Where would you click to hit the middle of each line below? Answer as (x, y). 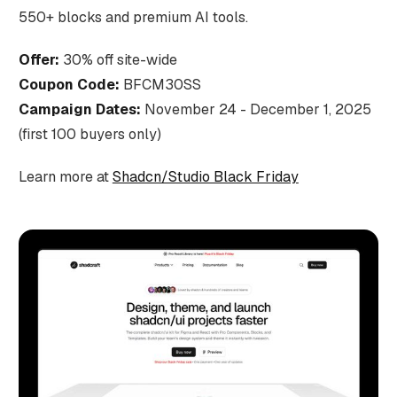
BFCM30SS (160, 84)
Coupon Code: (69, 84)
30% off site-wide (118, 59)
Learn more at (65, 176)
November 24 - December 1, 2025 (256, 109)
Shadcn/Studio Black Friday (205, 176)
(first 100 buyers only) (90, 134)
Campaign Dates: (79, 109)
